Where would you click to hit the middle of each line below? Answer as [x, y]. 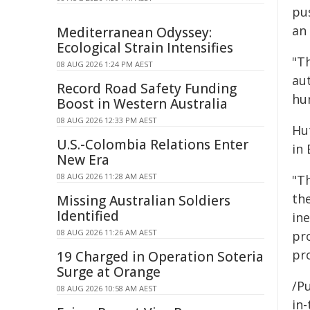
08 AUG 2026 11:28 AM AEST [107, 176]
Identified [88, 216]
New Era [83, 160]
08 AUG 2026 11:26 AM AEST [107, 232]
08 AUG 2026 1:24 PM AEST [105, 64]
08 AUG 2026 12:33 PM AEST [107, 120]
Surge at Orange [109, 272]
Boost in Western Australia [142, 104]
